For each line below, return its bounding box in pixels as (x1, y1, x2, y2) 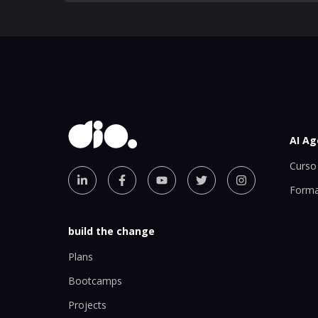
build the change (68, 224, 155, 238)
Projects (68, 298, 106, 312)
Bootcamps (68, 274, 122, 287)
